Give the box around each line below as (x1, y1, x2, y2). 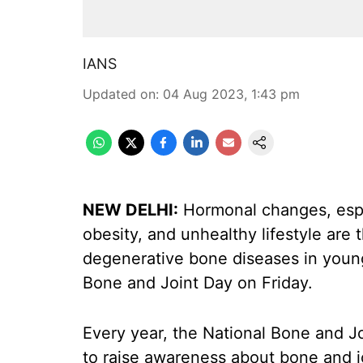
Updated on (83, 86, 156, 102)
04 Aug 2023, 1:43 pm (163, 86, 300, 102)
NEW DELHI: (83, 200, 178, 220)
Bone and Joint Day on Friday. (83, 273, 313, 293)
